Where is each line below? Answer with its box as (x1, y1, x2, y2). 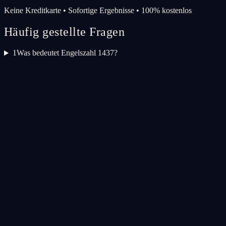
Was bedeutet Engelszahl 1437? (16, 48, 118, 58)
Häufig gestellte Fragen (4, 25, 125, 38)
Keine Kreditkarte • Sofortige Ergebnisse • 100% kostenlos (4, 6, 192, 15)
